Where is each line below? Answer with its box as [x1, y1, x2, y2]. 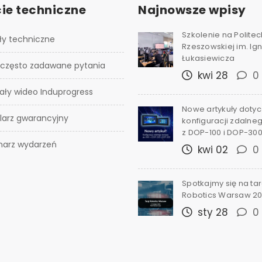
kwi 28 [195, 68, 228, 82]
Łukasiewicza [182, 53, 235, 64]
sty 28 [195, 205, 228, 219]
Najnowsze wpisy [138, 2, 246, 18]
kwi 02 [195, 143, 228, 157]
